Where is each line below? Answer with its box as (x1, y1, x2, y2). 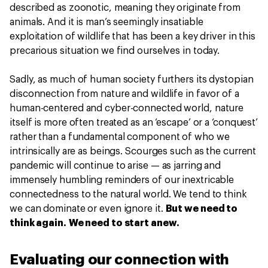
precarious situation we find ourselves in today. (10, 46, 220, 56)
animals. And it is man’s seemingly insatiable (10, 17, 203, 27)
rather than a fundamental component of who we (10, 132, 230, 142)
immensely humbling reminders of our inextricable (10, 175, 234, 185)
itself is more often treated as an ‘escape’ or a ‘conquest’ (10, 118, 258, 127)
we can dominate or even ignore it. (10, 204, 166, 214)
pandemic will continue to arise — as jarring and (10, 161, 221, 170)
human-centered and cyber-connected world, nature (10, 103, 244, 113)
